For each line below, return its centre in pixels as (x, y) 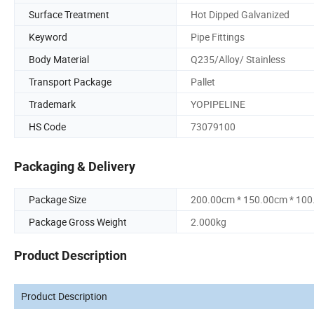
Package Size (57, 200)
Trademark (52, 104)
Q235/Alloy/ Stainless (238, 59)
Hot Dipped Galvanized (240, 14)
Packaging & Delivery (75, 167)
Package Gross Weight (78, 222)
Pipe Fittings (218, 36)
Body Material (59, 59)
